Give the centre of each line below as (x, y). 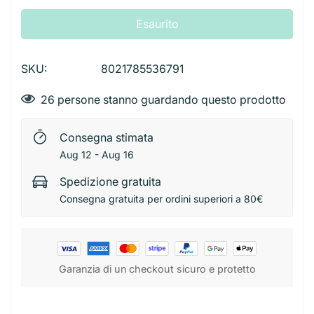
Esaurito (157, 23)
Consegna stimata (107, 137)
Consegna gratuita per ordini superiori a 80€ (161, 198)
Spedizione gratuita (110, 181)
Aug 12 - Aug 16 (97, 154)
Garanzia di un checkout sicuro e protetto (157, 268)
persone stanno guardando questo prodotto (170, 99)
